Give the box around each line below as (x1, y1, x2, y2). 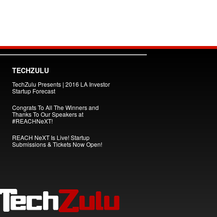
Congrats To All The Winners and (12, 103, 99, 111)
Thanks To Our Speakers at (12, 110, 83, 118)
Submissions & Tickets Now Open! (12, 140, 102, 148)
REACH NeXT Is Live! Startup (12, 133, 90, 141)
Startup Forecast (12, 87, 55, 95)
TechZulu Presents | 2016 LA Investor (12, 80, 110, 88)
